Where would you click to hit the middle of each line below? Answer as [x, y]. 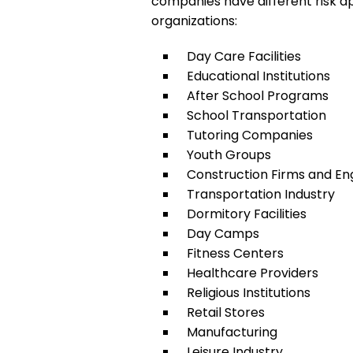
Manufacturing [232, 332]
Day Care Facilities [244, 56]
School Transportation [256, 115]
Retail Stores [226, 312]
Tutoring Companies [250, 135]
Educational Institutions [258, 76]
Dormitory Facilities [247, 214]
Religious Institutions [249, 293]
